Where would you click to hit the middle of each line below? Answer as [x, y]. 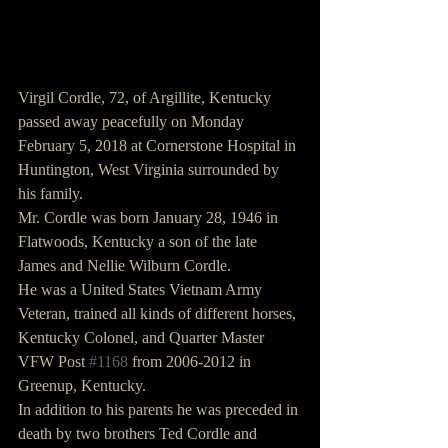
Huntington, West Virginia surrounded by [150, 170]
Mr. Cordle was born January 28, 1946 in [150, 218]
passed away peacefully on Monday [133, 122]
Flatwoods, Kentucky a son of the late [139, 242]
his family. [50, 194]
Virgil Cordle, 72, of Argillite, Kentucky [146, 98]
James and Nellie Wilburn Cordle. [124, 266]
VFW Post [53, 362]
